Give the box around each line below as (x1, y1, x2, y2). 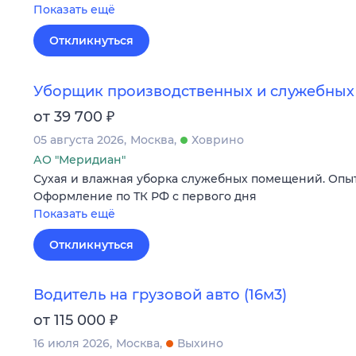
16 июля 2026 (33, 335, 110, 350)
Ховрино (192, 132, 244, 147)
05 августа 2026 (33, 132, 124, 147)
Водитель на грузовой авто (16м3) (33, 285, 287, 304)
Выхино (177, 335, 223, 350)
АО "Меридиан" (33, 152, 126, 167)
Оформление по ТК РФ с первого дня (33, 188, 257, 203)
